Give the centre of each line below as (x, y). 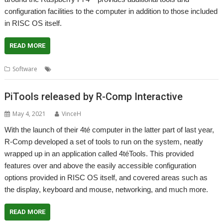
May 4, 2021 (29, 113)
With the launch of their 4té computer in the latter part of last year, (110, 129)
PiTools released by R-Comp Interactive (94, 96)
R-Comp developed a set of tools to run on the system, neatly (104, 141)
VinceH (72, 113)
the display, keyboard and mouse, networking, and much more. (107, 189)
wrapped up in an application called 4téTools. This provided (99, 153)
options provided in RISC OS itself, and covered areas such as (106, 177)
